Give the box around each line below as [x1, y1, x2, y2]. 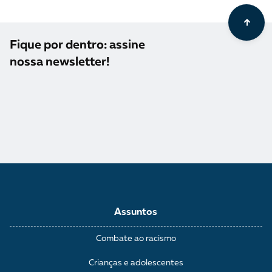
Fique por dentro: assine [10, 39, 145, 52]
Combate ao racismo [95, 234, 176, 243]
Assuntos [114, 207, 158, 217]
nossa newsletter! [10, 56, 109, 69]
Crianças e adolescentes [88, 258, 183, 267]
